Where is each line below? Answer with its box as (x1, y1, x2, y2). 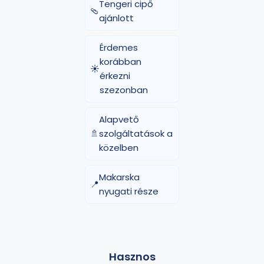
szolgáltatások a (99, 127, 173, 140)
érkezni (100, 70, 130, 82)
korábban (100, 55, 141, 68)
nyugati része (99, 185, 159, 197)
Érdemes (100, 41, 138, 54)
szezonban (100, 84, 148, 96)
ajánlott (99, 12, 134, 24)
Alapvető (99, 113, 139, 126)
